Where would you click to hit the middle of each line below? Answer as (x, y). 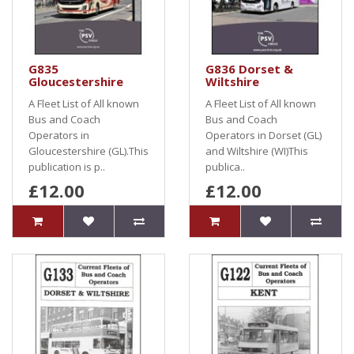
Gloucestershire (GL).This (88, 151)
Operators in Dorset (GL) (264, 135)
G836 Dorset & (249, 69)
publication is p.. (67, 167)
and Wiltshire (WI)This (257, 151)
